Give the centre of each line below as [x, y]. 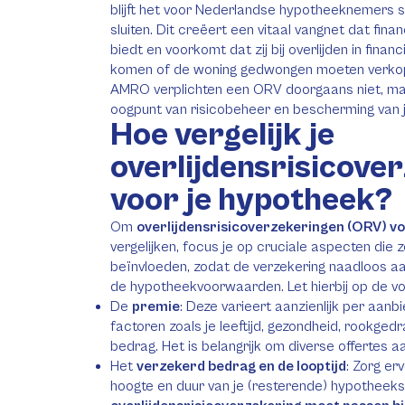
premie [156, 306]
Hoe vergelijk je [222, 135]
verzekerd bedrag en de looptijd [241, 366]
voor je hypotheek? [251, 200]
